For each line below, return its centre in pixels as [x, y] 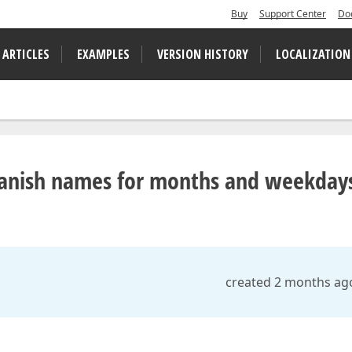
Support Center [293, 14]
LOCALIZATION [313, 54]
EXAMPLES [103, 54]
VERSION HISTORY [203, 54]
